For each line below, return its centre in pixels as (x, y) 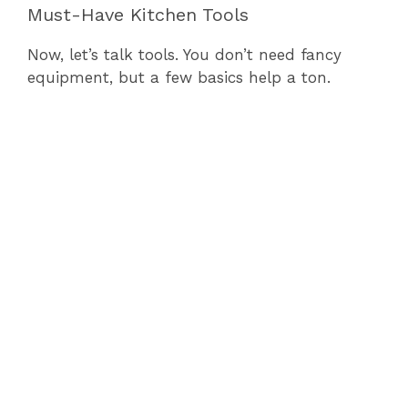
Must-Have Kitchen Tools (138, 14)
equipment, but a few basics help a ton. (179, 77)
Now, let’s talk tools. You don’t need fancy (184, 54)
